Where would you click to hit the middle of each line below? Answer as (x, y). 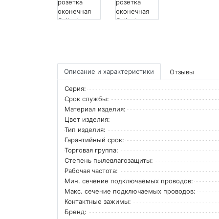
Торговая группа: (91, 150)
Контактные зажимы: (98, 201)
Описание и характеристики (109, 71)
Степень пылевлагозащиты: (109, 160)
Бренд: (76, 211)
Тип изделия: (85, 129)
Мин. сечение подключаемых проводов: (129, 181)
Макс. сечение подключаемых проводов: (130, 191)
